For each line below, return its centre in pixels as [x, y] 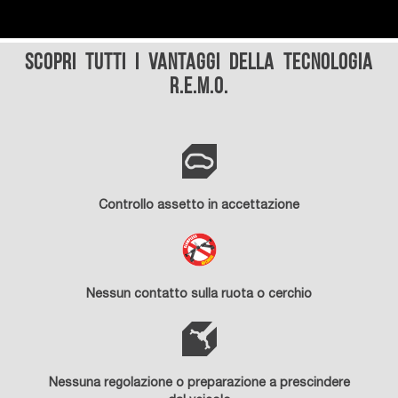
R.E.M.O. [199, 88]
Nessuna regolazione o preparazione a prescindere [199, 384]
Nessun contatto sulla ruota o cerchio [199, 295]
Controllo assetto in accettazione [199, 206]
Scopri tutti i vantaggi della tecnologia [199, 64]
